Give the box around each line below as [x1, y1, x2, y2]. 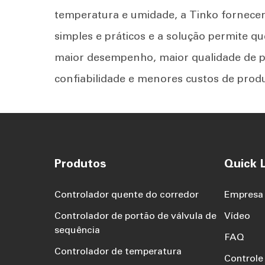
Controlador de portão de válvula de [54, 210, 216, 222]
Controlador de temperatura [54, 245, 182, 257]
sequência [54, 224, 100, 236]
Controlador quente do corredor [54, 189, 199, 201]
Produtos [54, 156, 106, 171]
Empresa [224, 189, 263, 201]
